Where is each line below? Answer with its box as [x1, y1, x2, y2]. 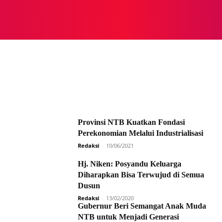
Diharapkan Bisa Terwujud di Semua [78, 170, 204, 179]
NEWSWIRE [149, 16, 188, 23]
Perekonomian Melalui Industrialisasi [78, 129, 203, 137]
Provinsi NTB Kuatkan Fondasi [78, 118, 185, 126]
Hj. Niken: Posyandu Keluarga [78, 160, 181, 168]
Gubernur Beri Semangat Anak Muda [78, 202, 206, 210]
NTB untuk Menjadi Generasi [78, 213, 179, 221]
